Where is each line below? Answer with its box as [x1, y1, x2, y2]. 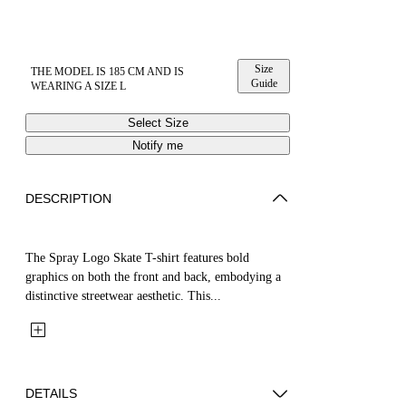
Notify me [132, 138, 183, 152]
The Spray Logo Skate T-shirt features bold [25, 250, 249, 265]
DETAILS [25, 385, 77, 401]
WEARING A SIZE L [31, 79, 126, 92]
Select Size [127, 115, 188, 130]
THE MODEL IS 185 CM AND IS [31, 64, 184, 78]
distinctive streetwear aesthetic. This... [25, 288, 221, 303]
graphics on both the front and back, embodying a [25, 269, 281, 284]
